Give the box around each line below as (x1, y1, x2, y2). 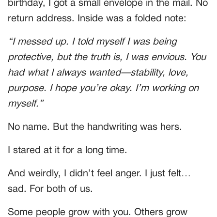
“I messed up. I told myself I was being (8, 38, 176, 47)
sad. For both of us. (8, 185, 93, 194)
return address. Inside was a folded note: (8, 15, 186, 24)
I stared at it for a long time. (8, 146, 127, 155)
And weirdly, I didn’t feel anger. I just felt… (8, 170, 191, 179)
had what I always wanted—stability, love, (8, 69, 188, 78)
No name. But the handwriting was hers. (8, 123, 182, 132)
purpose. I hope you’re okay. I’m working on (8, 84, 199, 93)
